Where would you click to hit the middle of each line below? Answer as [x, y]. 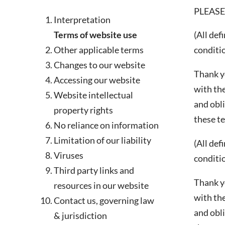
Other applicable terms [99, 50]
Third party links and [94, 171]
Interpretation [82, 20]
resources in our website [101, 186]
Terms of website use [96, 35]
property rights [84, 110]
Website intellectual [94, 95]
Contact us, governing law [104, 201]
